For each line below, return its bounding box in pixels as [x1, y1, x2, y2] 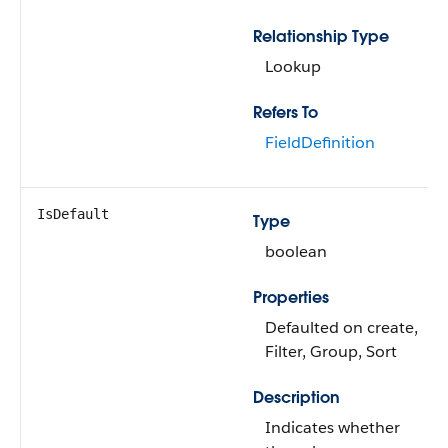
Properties [253, 287, 329, 308]
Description [253, 387, 340, 408]
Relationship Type [253, 26, 389, 47]
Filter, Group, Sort [265, 341, 397, 362]
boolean [265, 241, 327, 262]
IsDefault [37, 206, 109, 222]
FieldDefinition [265, 132, 375, 153]
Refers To [253, 102, 318, 123]
